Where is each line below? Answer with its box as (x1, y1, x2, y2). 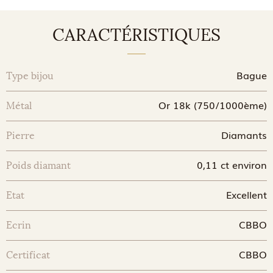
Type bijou (6, 70, 54, 82)
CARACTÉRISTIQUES (52, 25, 221, 46)
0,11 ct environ (196, 157, 267, 172)
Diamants (221, 127, 267, 142)
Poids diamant (6, 160, 71, 171)
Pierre (6, 130, 35, 141)
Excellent (225, 187, 267, 202)
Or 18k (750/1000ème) (158, 97, 267, 112)
